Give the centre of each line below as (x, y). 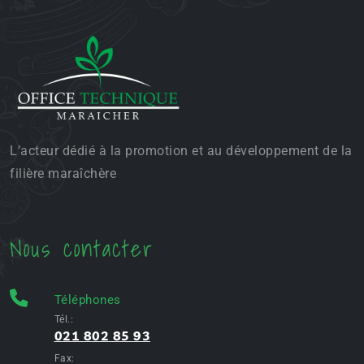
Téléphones (87, 299)
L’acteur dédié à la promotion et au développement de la (181, 150)
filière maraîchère (63, 173)
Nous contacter (82, 249)
